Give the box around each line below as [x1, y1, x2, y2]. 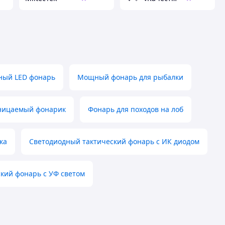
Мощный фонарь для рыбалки [77, 72, 183, 82]
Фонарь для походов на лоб [88, 104, 183, 115]
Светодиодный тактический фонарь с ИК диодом [29, 137, 199, 147]
